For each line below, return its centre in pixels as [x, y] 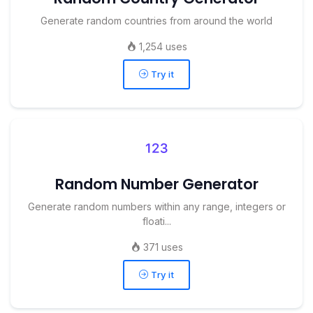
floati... [156, 221]
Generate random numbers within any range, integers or [156, 206]
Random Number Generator [156, 184]
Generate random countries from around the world [156, 20]
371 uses [161, 247]
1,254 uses [161, 46]
